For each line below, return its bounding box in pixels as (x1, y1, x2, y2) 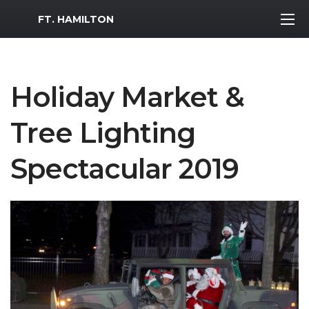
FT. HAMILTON (38, 12, 114, 26)
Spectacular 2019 (10, 152, 239, 186)
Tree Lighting (10, 116, 195, 150)
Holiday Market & (10, 80, 244, 114)
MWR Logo (10, 9, 71, 23)
